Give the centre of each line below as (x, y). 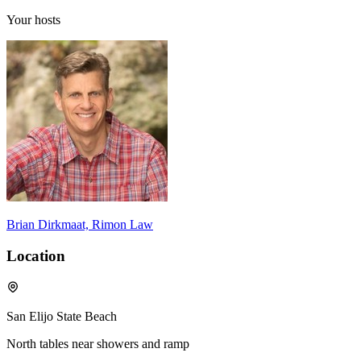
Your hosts (33, 20)
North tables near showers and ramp (98, 343)
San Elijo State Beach (62, 316)
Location (36, 255)
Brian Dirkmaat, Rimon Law (80, 225)
